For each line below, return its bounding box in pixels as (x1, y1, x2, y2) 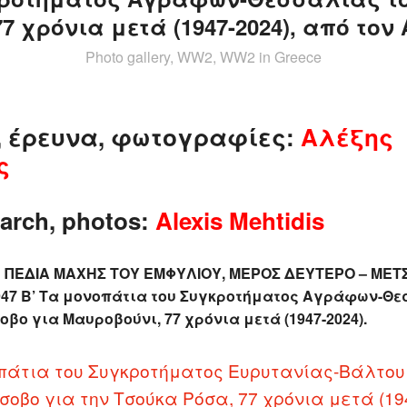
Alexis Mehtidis (155, 203, 324, 237)
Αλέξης (301, 120, 393, 154)
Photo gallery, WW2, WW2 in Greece (85, 46, 322, 67)
